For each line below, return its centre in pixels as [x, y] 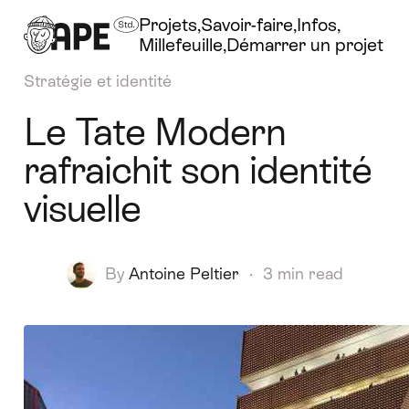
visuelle [82, 208]
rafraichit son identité [197, 170]
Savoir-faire [247, 25]
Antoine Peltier [184, 273]
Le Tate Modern [154, 131]
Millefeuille [181, 45]
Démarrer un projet [305, 45]
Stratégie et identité [97, 81]
